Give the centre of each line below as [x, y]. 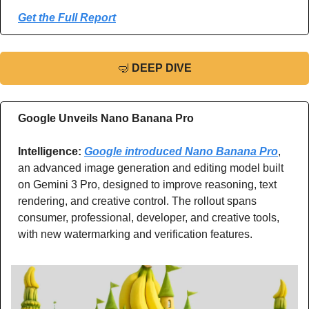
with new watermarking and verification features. [135, 235]
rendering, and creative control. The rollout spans [137, 201]
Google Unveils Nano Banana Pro [106, 119]
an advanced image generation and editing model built [151, 168]
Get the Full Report [67, 18]
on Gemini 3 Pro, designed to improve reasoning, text [147, 185]
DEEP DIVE [161, 68]
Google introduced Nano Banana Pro [181, 152]
